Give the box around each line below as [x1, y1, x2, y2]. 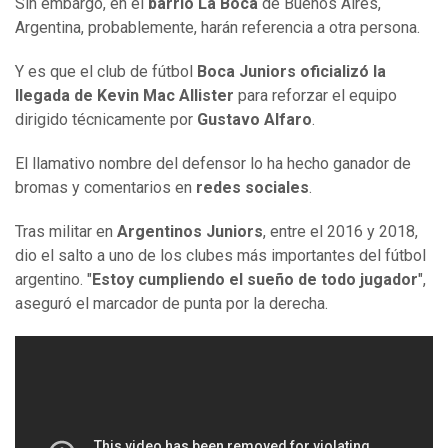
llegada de [15, 86, 93, 106]
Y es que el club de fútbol [15, 62, 197, 82]
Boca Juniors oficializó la [197, 62, 386, 82]
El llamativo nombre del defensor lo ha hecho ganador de [15, 154, 411, 174]
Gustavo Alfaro [197, 110, 312, 130]
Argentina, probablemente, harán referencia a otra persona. [15, 18, 420, 38]
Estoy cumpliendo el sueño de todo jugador [92, 270, 418, 290]
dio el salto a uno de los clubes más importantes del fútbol [15, 246, 426, 266]
